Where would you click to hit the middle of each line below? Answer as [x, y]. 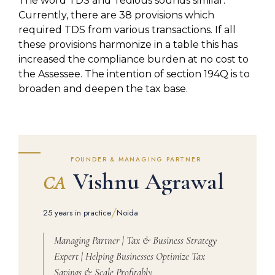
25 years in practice [77, 212]
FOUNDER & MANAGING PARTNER [136, 159]
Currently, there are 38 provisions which [116, 15]
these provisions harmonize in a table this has [128, 45]
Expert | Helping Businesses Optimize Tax [130, 256]
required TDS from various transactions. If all [127, 30]
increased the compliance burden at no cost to [134, 60]
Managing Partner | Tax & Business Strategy [135, 240]
